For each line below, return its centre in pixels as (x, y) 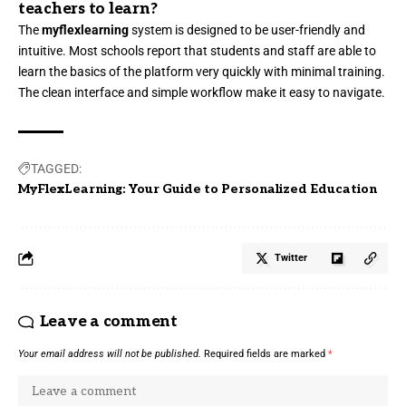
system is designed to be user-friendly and (247, 30)
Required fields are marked (266, 354)
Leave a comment (108, 322)
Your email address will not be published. (110, 354)
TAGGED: (56, 169)
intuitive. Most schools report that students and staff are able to (197, 51)
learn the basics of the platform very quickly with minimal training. (202, 72)
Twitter (291, 258)
